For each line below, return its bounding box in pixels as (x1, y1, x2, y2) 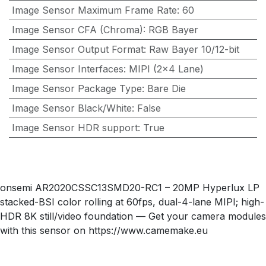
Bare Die (147, 83, 186, 95)
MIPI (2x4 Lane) (128, 63, 204, 75)
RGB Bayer (148, 24, 198, 36)
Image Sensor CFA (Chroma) (11, 24, 143, 36)
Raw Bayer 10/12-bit (148, 43, 239, 56)
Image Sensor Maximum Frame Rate (11, 4, 177, 17)
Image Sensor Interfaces (11, 63, 123, 75)
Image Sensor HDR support (11, 122, 138, 134)
